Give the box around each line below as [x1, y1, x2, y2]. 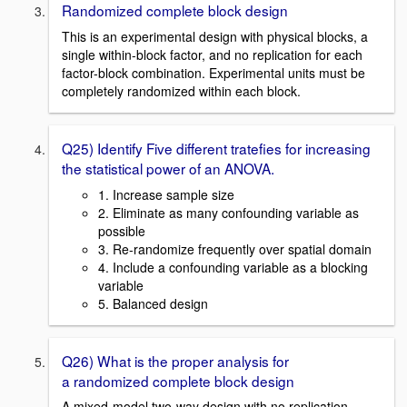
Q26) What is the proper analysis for [62, 350, 289, 371]
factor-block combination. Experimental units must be [62, 64, 365, 83]
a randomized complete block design [62, 370, 294, 391]
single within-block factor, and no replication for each [62, 45, 362, 65]
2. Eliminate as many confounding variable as [98, 203, 359, 222]
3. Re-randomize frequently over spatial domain [98, 239, 372, 258]
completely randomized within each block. [62, 82, 301, 101]
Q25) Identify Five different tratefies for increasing [62, 138, 371, 159]
